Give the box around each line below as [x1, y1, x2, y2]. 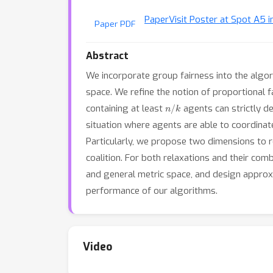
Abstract [86, 49, 129, 62]
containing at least [86, 102, 165, 115]
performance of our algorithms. [86, 185, 218, 197]
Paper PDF [94, 18, 136, 29]
